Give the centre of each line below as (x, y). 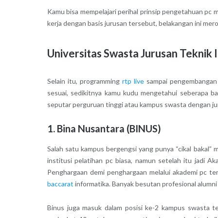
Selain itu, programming (84, 81)
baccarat (60, 183)
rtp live (133, 81)
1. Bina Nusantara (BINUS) (104, 129)
